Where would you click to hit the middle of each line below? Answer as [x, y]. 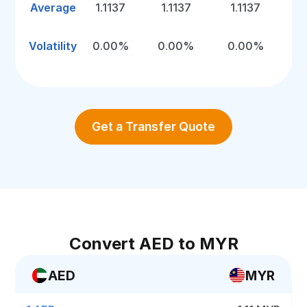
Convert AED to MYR [153, 244]
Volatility [53, 46]
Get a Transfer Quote [153, 126]
